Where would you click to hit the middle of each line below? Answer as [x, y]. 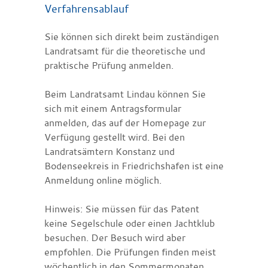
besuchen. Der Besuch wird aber [115, 237]
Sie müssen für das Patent [141, 208]
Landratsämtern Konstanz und [109, 151]
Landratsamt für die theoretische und [125, 51]
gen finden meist [179, 252]
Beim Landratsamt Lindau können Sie [125, 94]
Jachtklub [194, 223]
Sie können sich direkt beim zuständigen [132, 36]
